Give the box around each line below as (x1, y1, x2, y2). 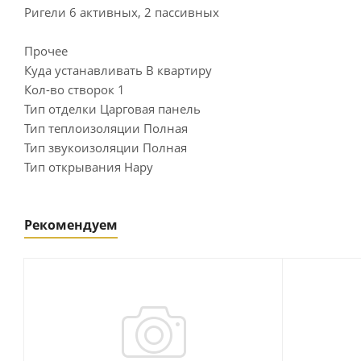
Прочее (24, 43, 68, 59)
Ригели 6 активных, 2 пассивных (24, 4, 219, 20)
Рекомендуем (24, 216, 118, 234)
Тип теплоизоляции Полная (24, 120, 188, 136)
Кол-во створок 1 (24, 81, 125, 98)
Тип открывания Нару (24, 159, 153, 175)
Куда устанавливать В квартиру (24, 62, 212, 78)
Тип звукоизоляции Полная (24, 139, 187, 156)
